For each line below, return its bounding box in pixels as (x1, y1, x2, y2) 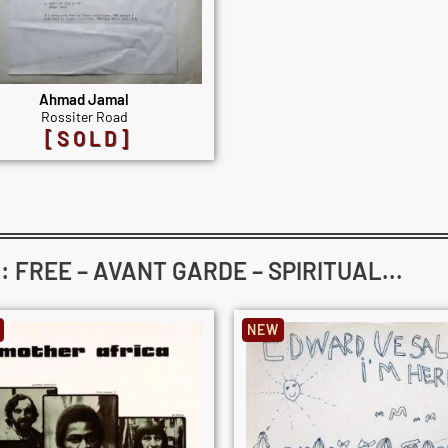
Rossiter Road (40, 107, 128, 125)
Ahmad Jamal (39, 89, 129, 108)
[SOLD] (44, 125, 132, 150)
